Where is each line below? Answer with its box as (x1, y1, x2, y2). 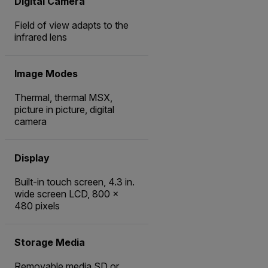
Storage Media (14, 236, 85, 249)
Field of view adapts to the (14, 19, 129, 32)
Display (14, 152, 50, 165)
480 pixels (14, 200, 60, 212)
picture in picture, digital (14, 103, 114, 116)
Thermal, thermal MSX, (14, 92, 112, 104)
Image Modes (14, 68, 78, 80)
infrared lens (14, 31, 67, 44)
